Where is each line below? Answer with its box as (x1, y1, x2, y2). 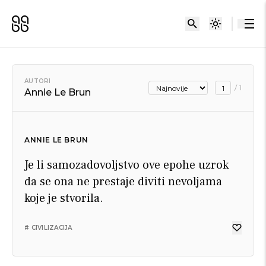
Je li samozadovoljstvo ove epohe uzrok (24, 157, 229, 173)
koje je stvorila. (24, 191, 103, 206)
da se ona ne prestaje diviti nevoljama (24, 174, 222, 189)
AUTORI (24, 77, 51, 85)
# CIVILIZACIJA (24, 224, 72, 232)
